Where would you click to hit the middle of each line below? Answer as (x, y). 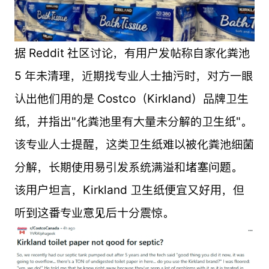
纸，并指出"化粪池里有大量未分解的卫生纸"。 (133, 122)
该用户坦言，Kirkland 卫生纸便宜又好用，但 (129, 190)
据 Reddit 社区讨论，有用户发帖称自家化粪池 (132, 53)
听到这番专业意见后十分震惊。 (94, 213)
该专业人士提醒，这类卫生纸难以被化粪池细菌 (134, 144)
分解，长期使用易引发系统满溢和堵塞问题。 (128, 167)
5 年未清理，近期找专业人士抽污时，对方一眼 (133, 76)
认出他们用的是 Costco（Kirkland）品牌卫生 (131, 99)
